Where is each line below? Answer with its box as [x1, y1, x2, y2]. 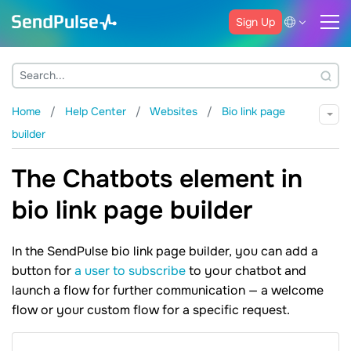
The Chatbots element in [12, 163, 302, 196]
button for [12, 262, 74, 280]
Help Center [65, 104, 129, 118]
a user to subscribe [74, 262, 186, 280]
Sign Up [236, 14, 275, 29]
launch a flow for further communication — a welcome [12, 282, 324, 299]
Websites [150, 104, 201, 118]
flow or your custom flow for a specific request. [12, 302, 290, 319]
